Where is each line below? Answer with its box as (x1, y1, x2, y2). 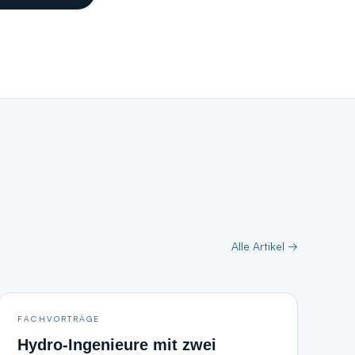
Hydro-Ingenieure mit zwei (17, 336, 217, 353)
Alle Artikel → (231, 239, 298, 253)
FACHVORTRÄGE (17, 313, 101, 323)
